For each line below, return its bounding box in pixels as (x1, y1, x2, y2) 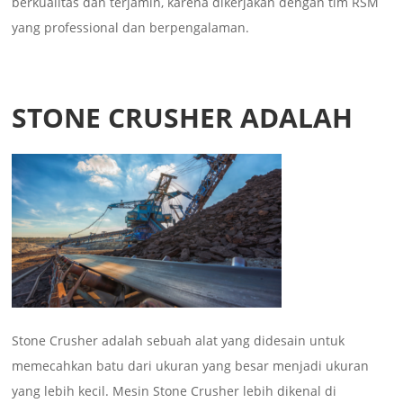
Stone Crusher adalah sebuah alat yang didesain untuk (12, 331, 345, 349)
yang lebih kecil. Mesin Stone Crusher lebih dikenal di (12, 381, 337, 399)
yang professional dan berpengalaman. (12, 18, 250, 36)
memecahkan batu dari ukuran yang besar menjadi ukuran (12, 356, 370, 374)
